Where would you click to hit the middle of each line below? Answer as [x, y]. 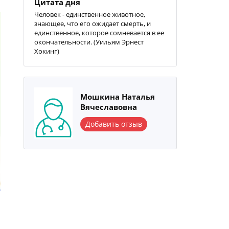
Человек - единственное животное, [90, 14]
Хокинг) [47, 51]
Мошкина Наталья [118, 97]
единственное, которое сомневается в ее [99, 33]
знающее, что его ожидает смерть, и [93, 24]
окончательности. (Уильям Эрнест [89, 42]
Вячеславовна [109, 107]
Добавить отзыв [114, 124]
